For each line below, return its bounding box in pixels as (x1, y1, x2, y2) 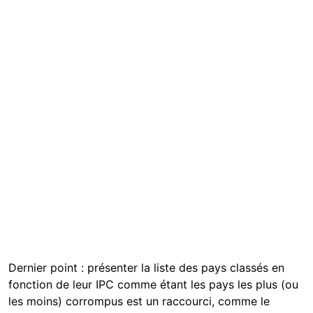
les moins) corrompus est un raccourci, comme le (8, 293, 270, 308)
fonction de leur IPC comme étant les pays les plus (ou (8, 277, 298, 291)
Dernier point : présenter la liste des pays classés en (8, 260, 284, 275)
